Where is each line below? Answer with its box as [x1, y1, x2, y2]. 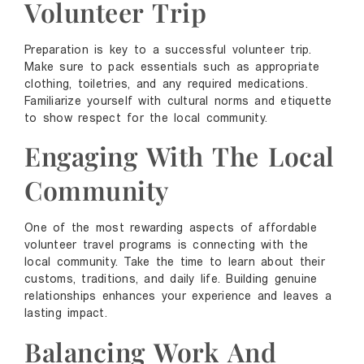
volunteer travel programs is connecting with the [24, 240, 308, 253]
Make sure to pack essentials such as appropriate [24, 61, 319, 74]
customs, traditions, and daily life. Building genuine [24, 274, 318, 287]
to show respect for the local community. [24, 112, 267, 125]
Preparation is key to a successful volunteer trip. [24, 44, 312, 57]
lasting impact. [24, 308, 107, 321]
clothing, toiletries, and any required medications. [24, 78, 308, 91]
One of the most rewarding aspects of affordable [24, 223, 317, 236]
